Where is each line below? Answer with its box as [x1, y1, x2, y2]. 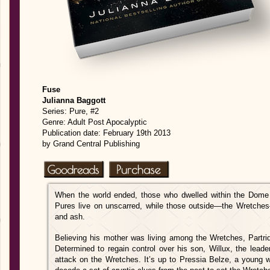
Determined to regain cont [55, 244, 148, 253]
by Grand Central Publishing [42, 139, 140, 148]
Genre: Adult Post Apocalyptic [42, 118, 147, 127]
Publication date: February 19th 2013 [42, 128, 171, 137]
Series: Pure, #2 [42, 107, 99, 116]
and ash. [55, 212, 85, 221]
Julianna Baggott [42, 96, 105, 105]
